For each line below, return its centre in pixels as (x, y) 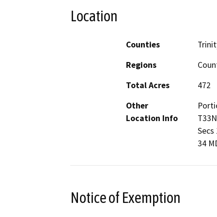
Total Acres (148, 85)
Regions (141, 65)
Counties (143, 44)
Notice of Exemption (125, 197)
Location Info (152, 118)
